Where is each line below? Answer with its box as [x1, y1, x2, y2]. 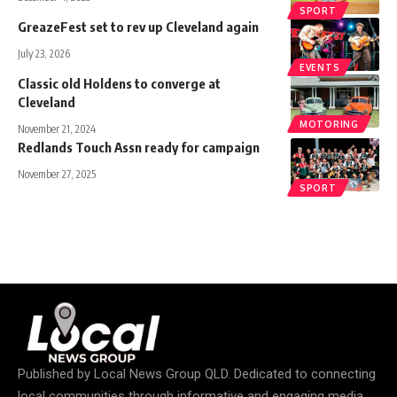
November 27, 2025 [18, 167, 96, 181]
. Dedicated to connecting [228, 366, 376, 383]
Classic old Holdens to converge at [18, 74, 221, 91]
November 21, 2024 [18, 121, 96, 136]
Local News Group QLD [94, 366, 228, 383]
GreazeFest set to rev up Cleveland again [18, 18, 259, 35]
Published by [18, 366, 94, 383]
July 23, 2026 [18, 46, 70, 60]
